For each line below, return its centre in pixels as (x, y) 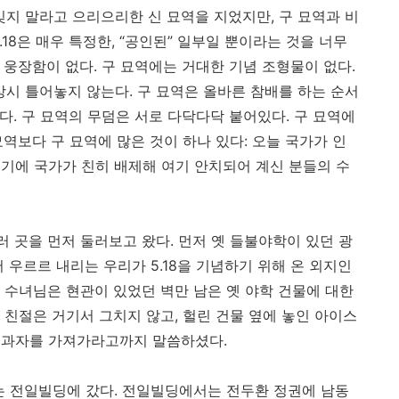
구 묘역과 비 (319, 16)
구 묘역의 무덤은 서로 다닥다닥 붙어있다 (154, 116)
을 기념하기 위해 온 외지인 (265, 266)
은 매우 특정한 (64, 41)
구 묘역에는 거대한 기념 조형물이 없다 (227, 66)
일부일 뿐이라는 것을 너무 (262, 41)
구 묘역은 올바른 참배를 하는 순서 (248, 91)
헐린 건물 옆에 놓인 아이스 (270, 316)
